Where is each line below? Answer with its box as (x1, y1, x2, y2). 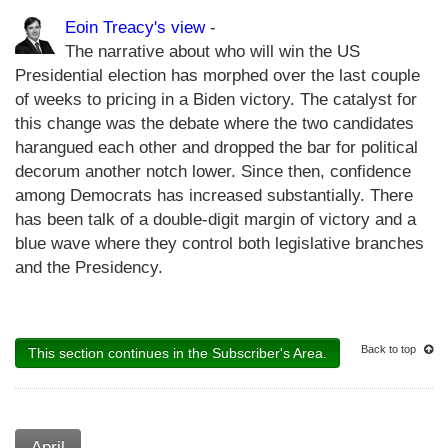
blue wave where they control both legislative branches (15, 233, 424, 253)
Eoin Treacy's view (65, 17, 205, 37)
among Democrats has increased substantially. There (15, 185, 413, 205)
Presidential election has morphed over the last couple (15, 65, 420, 85)
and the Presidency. (15, 257, 163, 277)
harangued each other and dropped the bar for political (15, 137, 418, 157)
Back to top (361, 342, 419, 355)
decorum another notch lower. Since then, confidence (15, 161, 411, 181)
